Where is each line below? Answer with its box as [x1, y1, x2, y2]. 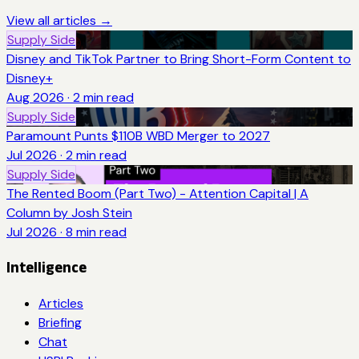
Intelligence [6, 259, 87, 276]
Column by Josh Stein [6, 204, 132, 221]
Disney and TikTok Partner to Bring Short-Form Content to [6, 50, 351, 67]
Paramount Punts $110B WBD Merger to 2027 [6, 127, 270, 144]
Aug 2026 [6, 88, 64, 106]
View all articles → [6, 11, 112, 29]
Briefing [38, 314, 82, 332]
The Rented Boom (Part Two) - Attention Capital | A [6, 184, 309, 202]
